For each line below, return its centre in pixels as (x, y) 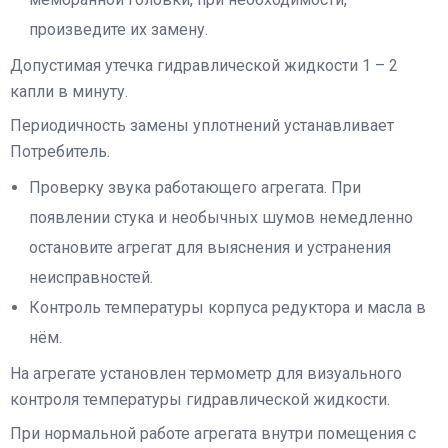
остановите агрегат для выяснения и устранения (210, 248)
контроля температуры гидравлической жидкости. (200, 400)
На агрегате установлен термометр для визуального (206, 374)
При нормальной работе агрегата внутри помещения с (213, 434)
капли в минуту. (69, 92)
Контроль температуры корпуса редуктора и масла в (228, 308)
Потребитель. (60, 152)
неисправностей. (91, 278)
